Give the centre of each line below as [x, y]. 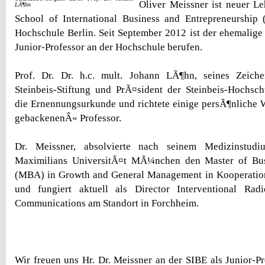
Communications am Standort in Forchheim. [107, 203]
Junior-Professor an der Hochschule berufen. [109, 47]
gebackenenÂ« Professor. [68, 118]
